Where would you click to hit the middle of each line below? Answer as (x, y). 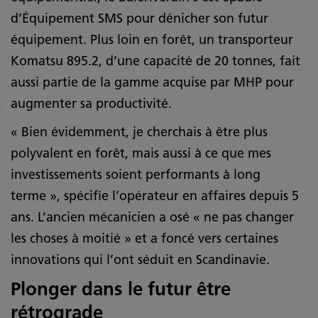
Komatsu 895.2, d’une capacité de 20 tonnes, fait (155, 61)
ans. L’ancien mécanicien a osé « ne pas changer (152, 217)
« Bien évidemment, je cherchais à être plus (139, 132)
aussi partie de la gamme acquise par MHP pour (152, 82)
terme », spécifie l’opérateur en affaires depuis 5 (155, 196)
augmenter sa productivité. (91, 103)
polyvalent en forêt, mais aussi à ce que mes (141, 153)
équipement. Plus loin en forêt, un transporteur (152, 39)
